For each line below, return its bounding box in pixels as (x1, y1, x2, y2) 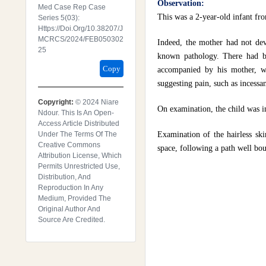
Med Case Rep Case (38, 3, 106, 11)
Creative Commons (38, 141, 100, 149)
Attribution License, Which (38, 151, 122, 160)
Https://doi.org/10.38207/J (38, 24, 123, 33)
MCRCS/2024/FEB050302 (38, 35, 123, 43)
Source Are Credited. (38, 216, 105, 224)
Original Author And (38, 205, 100, 213)
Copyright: (38, 98, 75, 106)
